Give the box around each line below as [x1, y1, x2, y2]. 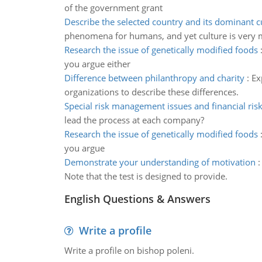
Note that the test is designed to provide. [64, 170, 227, 182]
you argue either [64, 58, 130, 70]
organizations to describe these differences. [64, 86, 239, 98]
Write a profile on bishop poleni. [64, 244, 194, 256]
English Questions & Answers [64, 192, 211, 206]
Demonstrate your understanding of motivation [64, 156, 256, 168]
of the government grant [64, 2, 163, 13]
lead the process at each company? [64, 114, 204, 126]
